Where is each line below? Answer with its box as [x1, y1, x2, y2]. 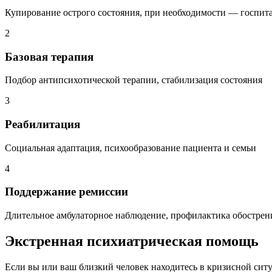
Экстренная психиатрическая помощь [5, 233, 259, 250]
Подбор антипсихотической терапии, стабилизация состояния [5, 75, 262, 86]
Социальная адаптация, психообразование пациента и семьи [5, 142, 256, 153]
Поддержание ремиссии [5, 185, 128, 199]
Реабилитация [5, 118, 80, 131]
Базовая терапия [5, 50, 93, 63]
